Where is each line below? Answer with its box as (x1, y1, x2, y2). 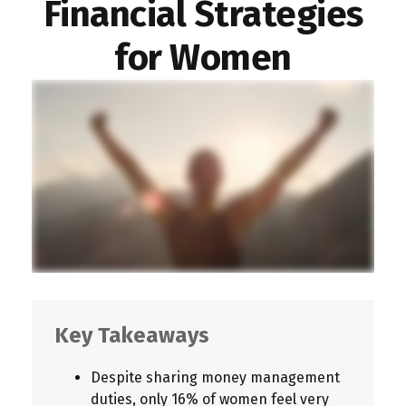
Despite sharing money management (91, 368, 340, 386)
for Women (114, 36, 292, 80)
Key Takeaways (54, 322, 209, 348)
